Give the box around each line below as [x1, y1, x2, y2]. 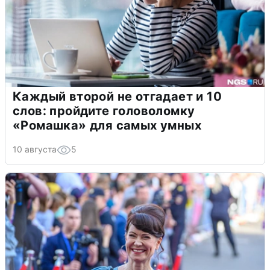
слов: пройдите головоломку [13, 104, 195, 119]
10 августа [13, 144, 57, 155]
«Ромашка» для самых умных [13, 118, 201, 133]
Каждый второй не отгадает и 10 [13, 89, 222, 104]
